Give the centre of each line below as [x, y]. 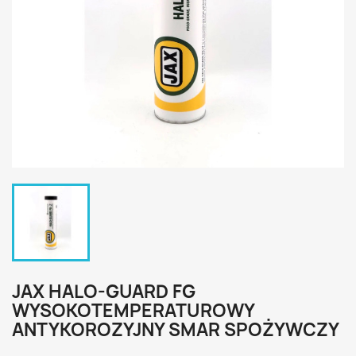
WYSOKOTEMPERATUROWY [133, 311]
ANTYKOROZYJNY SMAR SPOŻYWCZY [176, 330]
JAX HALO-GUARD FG [104, 292]
